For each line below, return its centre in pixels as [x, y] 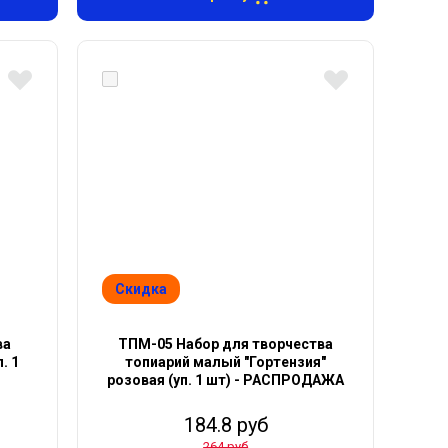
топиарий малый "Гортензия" [226, 362]
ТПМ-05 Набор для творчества [226, 344]
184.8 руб [225, 425]
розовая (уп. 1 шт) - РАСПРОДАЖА [226, 380]
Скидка [141, 289]
